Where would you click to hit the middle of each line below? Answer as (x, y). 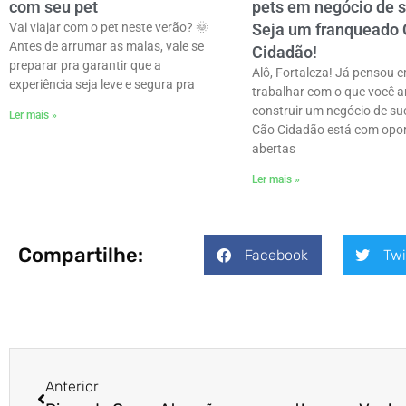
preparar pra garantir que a (85, 66)
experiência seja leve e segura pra (102, 85)
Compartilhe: (81, 255)
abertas (273, 149)
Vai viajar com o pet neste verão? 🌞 (109, 28)
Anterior (72, 387)
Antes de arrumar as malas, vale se (106, 47)
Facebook (276, 255)
